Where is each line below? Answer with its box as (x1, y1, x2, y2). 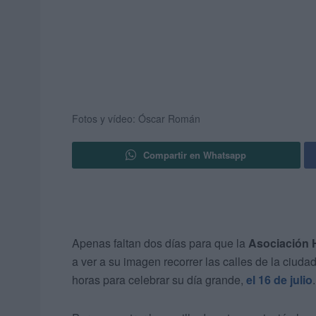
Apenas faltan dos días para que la (72, 235, 248, 252)
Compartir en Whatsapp (143, 148, 247, 162)
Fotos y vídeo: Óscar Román (72, 111, 200, 126)
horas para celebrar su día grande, (72, 272, 246, 288)
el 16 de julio (246, 272, 312, 288)
